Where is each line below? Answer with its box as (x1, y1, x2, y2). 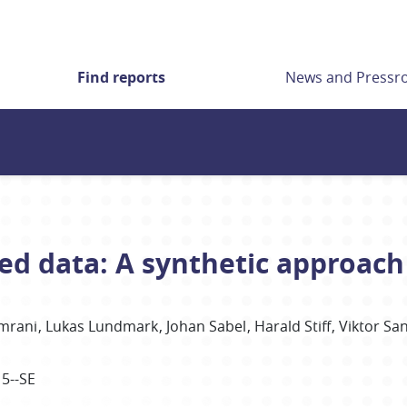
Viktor (339, 316, 381, 336)
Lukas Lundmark (45, 316, 159, 336)
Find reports (76, 67, 165, 87)
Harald (254, 316, 302, 336)
